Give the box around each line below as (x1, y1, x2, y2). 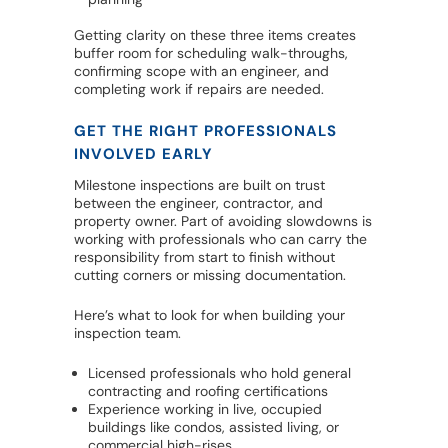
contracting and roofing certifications (88, 382, 328, 401)
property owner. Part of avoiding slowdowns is (74, 212, 372, 231)
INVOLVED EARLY (74, 144, 213, 165)
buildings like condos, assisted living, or (88, 418, 339, 437)
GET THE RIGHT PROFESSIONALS (74, 121, 337, 142)
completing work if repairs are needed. (74, 80, 324, 99)
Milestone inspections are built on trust (74, 176, 325, 195)
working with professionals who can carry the (74, 230, 367, 249)
